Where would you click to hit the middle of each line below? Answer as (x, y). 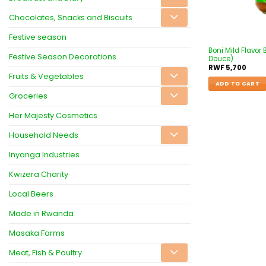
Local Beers (31, 194)
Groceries (28, 96)
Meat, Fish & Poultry (45, 252)
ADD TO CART (237, 84)
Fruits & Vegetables (46, 76)
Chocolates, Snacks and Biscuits (71, 17)
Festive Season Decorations (63, 56)
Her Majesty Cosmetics (53, 115)
